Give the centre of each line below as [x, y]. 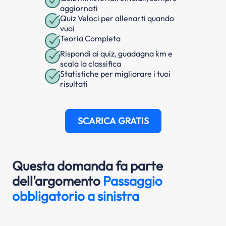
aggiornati [79, 8]
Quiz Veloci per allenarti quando [117, 18]
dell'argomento [58, 181]
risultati [74, 84]
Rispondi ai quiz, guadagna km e [116, 54]
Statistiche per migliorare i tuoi [115, 74]
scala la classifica [91, 64]
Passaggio [133, 181]
